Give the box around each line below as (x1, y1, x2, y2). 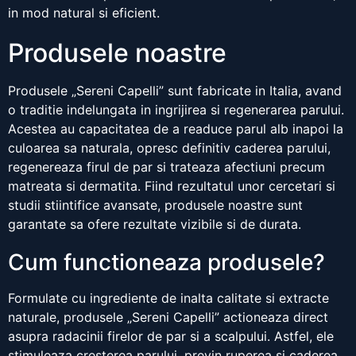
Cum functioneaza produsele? (8, 249, 325, 277)
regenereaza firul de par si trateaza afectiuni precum (8, 159, 325, 176)
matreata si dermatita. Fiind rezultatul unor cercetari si (8, 178, 335, 195)
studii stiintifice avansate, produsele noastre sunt (8, 197, 303, 214)
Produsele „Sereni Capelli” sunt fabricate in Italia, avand (8, 83, 342, 99)
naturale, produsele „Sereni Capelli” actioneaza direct (8, 309, 328, 326)
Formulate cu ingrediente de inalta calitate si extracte (8, 290, 329, 307)
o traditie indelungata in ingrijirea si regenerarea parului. (8, 102, 344, 118)
